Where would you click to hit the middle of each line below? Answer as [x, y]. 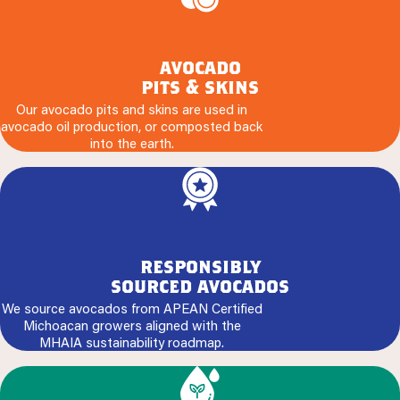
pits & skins [200, 87]
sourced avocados [200, 286]
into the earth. [132, 143]
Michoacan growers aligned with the [132, 325]
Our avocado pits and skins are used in [132, 109]
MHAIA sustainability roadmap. [132, 342]
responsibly [200, 267]
